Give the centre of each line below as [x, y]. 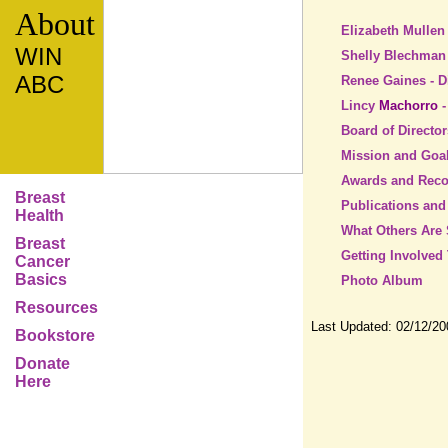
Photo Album [382, 280]
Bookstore [55, 335]
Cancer [42, 261]
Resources [56, 307]
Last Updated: [353, 326]
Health [39, 215]
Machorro [408, 105]
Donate [42, 363]
